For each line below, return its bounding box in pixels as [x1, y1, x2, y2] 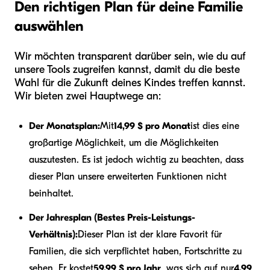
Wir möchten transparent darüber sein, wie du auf [14, 50, 245, 63]
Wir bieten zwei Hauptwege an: [14, 90, 161, 103]
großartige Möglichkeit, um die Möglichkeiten [29, 137, 219, 149]
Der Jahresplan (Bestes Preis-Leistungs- [29, 212, 195, 224]
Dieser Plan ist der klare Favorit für [78, 229, 222, 240]
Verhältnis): [29, 229, 78, 240]
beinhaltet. [29, 188, 74, 199]
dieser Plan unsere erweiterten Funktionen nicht [29, 171, 227, 183]
